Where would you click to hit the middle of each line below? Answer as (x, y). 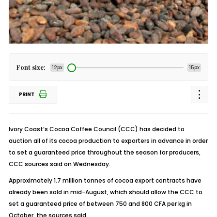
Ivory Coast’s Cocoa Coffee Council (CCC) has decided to (96, 129)
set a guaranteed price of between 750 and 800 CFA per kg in (100, 204)
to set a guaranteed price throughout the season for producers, (104, 152)
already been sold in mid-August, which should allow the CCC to (105, 192)
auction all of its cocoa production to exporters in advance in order (108, 141)
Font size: (31, 67)
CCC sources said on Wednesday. (59, 164)
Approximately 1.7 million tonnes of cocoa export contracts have (105, 180)
